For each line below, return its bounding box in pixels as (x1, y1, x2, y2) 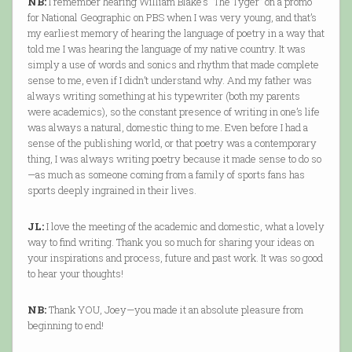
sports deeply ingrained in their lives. (27, 183, 196, 198)
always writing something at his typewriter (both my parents (27, 89, 300, 104)
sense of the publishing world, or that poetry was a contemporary (27, 136, 317, 151)
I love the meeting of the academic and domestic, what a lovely (43, 219, 324, 234)
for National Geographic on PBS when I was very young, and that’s (27, 10, 317, 25)
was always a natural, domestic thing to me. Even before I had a (27, 120, 308, 135)
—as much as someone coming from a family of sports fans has (27, 167, 305, 182)
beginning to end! (27, 318, 104, 333)
